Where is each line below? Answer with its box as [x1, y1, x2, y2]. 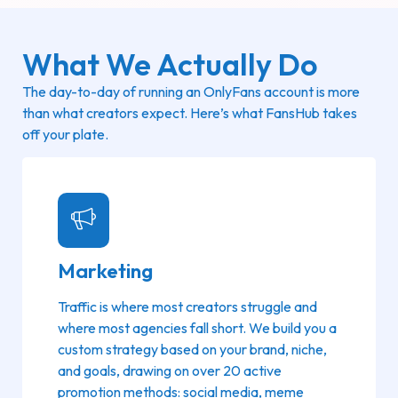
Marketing [58, 257, 153, 283]
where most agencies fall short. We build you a [58, 318, 337, 337]
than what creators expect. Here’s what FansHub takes [22, 103, 357, 122]
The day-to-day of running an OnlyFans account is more [22, 82, 360, 100]
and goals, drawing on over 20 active [58, 361, 282, 379]
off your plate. [22, 124, 108, 143]
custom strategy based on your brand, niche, [58, 339, 327, 358]
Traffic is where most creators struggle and [58, 297, 317, 315]
